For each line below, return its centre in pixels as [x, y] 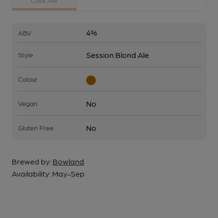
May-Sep [68, 173]
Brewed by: [32, 161]
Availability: [32, 173]
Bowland [68, 161]
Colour [28, 79]
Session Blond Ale [118, 55]
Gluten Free [36, 127]
